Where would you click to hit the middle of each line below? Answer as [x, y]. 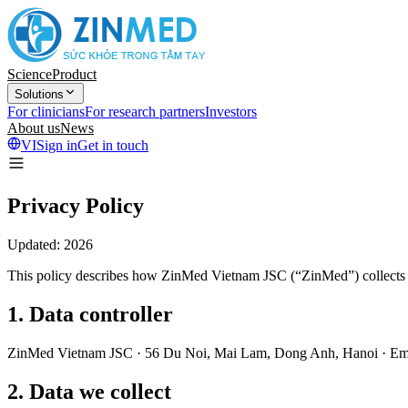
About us [34, 128]
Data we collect [100, 391]
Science [30, 74]
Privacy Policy [76, 205]
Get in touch [113, 145]
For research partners [145, 112]
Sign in [57, 145]
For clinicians [46, 112]
